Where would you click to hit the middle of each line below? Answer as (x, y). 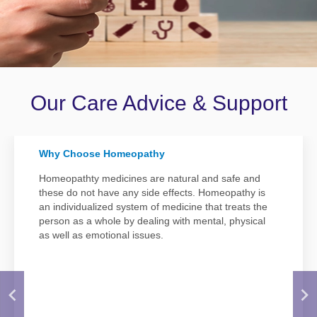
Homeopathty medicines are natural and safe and (150, 178)
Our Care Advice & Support (158, 103)
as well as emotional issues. (101, 235)
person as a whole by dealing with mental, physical (152, 221)
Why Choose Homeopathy (102, 154)
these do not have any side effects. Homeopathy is (152, 192)
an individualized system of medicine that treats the (153, 207)
